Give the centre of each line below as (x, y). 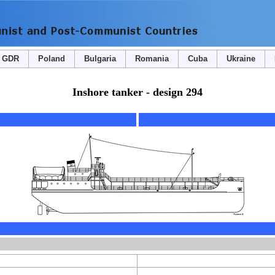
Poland (51, 59)
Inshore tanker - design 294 (137, 92)
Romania (152, 59)
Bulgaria (100, 59)
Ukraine (241, 59)
